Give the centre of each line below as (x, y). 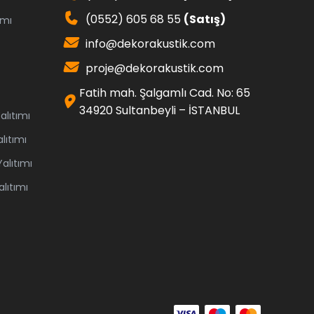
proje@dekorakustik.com (155, 68)
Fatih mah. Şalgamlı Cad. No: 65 (165, 93)
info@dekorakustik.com (150, 44)
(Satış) (205, 19)
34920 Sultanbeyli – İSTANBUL (159, 110)
